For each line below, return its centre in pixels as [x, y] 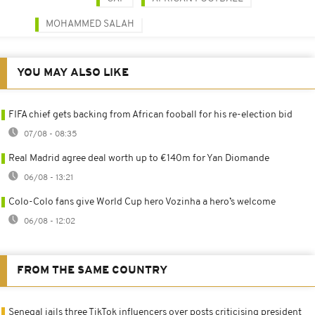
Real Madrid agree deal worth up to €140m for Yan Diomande [139, 158]
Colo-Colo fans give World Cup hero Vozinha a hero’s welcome [142, 202]
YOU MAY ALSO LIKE [73, 73]
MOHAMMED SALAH [90, 24]
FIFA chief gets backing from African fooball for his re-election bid [150, 115]
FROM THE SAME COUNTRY [92, 270]
